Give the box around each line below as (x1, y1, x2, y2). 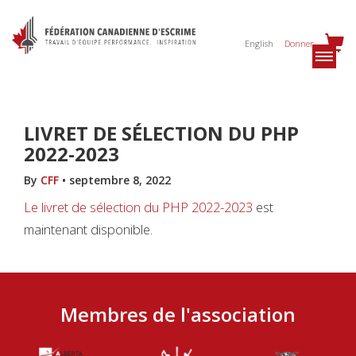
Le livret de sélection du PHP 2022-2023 (24, 198, 253, 216)
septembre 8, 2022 (66, 172, 171, 188)
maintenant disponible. (24, 220, 153, 238)
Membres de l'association (60, 301, 296, 327)
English (244, 37, 273, 49)
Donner (284, 37, 314, 49)
